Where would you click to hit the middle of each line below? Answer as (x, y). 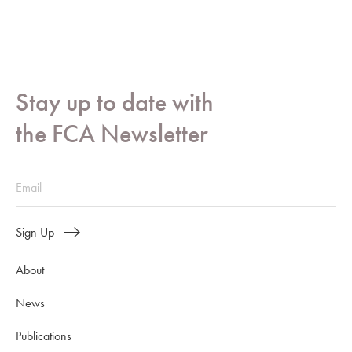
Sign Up (35, 232)
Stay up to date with (115, 103)
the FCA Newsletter (112, 134)
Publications (44, 336)
